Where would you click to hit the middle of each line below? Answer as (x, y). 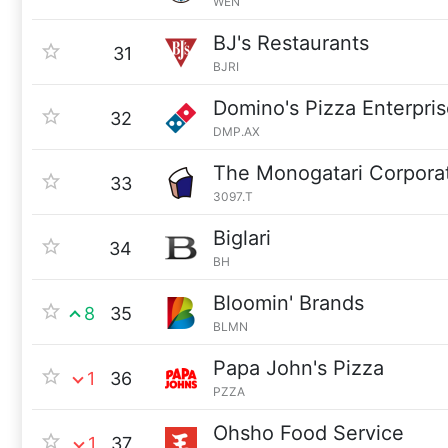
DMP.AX (236, 131)
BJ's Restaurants (291, 43)
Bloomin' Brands (288, 303)
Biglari (242, 238)
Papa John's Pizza (298, 368)
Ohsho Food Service (308, 433)
